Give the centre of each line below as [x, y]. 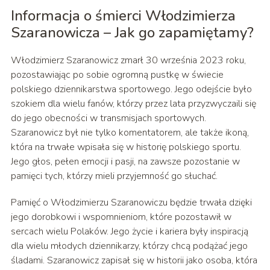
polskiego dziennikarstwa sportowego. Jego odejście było [131, 89]
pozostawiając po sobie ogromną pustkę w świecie [117, 75]
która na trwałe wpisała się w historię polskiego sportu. [126, 147]
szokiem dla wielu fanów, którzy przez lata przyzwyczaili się [133, 104]
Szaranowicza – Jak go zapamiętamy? [132, 33]
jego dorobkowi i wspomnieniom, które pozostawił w [121, 217]
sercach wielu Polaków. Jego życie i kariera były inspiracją [129, 232]
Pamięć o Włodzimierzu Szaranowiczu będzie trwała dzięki [131, 203]
